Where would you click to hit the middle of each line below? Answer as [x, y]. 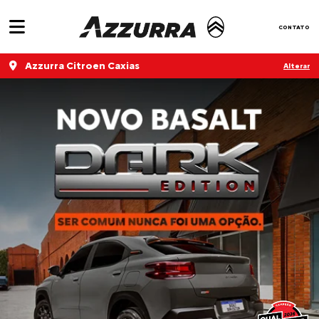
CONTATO [294, 27]
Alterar [297, 66]
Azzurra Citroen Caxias [81, 66]
